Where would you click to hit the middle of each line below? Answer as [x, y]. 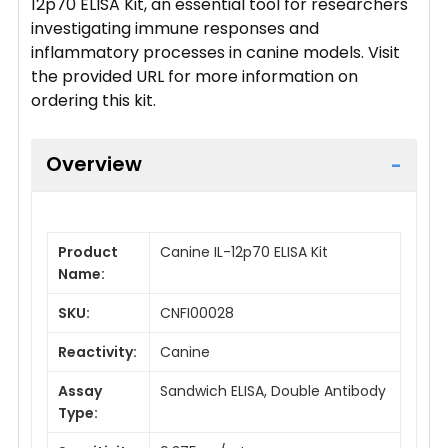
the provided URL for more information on [194, 76]
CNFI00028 [197, 312]
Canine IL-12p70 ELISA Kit [244, 251]
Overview [94, 163]
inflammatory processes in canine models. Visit [215, 52]
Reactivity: [97, 351]
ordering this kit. [93, 100]
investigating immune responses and [175, 28]
